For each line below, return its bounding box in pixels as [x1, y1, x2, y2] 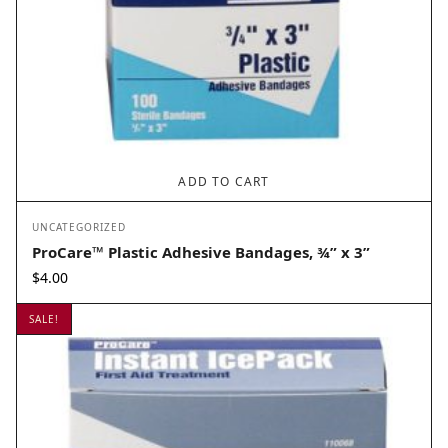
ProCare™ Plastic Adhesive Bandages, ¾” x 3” [32, 242, 370, 263]
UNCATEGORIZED [32, 220, 126, 235]
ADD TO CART [178, 173, 270, 191]
